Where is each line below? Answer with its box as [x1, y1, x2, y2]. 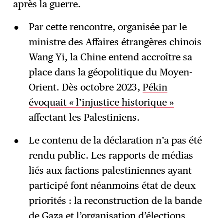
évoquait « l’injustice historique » [28, 96, 174, 109]
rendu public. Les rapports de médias [28, 149, 193, 162]
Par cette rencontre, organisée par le [28, 21, 187, 33]
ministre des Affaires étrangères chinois [28, 36, 201, 48]
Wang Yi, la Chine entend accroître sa [28, 51, 192, 63]
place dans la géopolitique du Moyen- [28, 66, 192, 78]
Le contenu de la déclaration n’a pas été [28, 134, 202, 146]
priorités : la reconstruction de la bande [28, 195, 202, 207]
